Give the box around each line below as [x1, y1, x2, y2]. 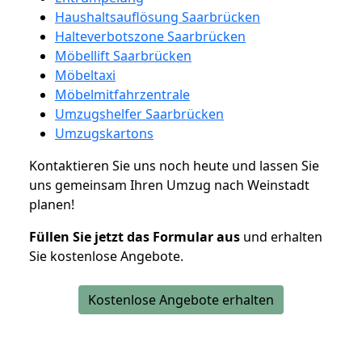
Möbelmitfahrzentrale [55, 85, 190, 103]
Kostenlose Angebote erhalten [88, 290, 274, 309]
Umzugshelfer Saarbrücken [55, 104, 224, 123]
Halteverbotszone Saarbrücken [55, 27, 246, 45]
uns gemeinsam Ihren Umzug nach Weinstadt [29, 175, 309, 194]
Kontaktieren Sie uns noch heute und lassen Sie [29, 156, 319, 175]
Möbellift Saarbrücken [55, 46, 192, 65]
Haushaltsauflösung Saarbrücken [55, 7, 260, 26]
